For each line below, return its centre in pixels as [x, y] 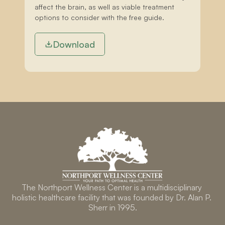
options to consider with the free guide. [99, 17]
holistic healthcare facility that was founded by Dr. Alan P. [111, 197]
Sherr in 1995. [113, 207]
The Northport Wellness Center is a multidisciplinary [111, 187]
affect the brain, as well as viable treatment [104, 7]
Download [74, 44]
